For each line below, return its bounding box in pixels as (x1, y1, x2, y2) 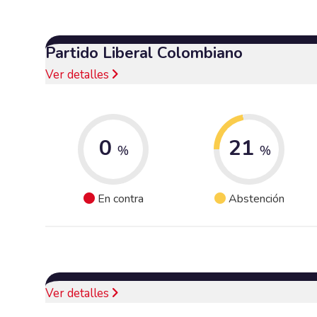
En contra (97, 191, 144, 207)
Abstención (228, 191, 284, 207)
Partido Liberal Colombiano (45, 42, 243, 64)
